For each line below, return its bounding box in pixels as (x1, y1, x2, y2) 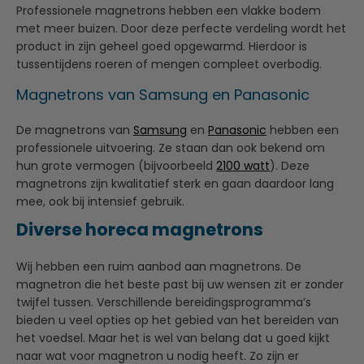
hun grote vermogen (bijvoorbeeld (16, 157, 216, 174)
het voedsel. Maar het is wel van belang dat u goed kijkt (16, 329, 330, 346)
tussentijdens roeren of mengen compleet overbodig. (16, 55, 322, 72)
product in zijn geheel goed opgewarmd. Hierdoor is (16, 37, 307, 54)
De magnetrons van (16, 121, 133, 138)
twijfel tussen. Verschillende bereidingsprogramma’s (16, 293, 311, 310)
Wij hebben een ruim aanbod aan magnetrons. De (16, 258, 301, 275)
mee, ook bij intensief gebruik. (16, 193, 184, 210)
